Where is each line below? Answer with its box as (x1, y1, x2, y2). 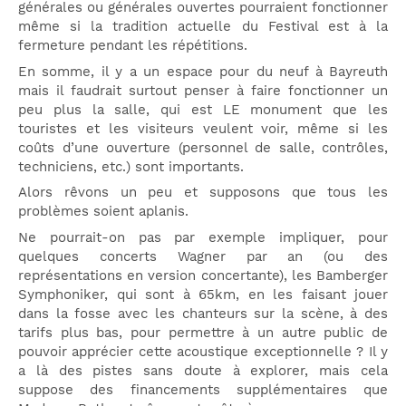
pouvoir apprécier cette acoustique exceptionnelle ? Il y (18, 343, 388, 360)
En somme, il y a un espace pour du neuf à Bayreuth (18, 63, 388, 80)
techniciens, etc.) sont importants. (18, 158, 244, 175)
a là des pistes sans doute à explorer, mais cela (18, 362, 388, 379)
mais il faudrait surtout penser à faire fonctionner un (18, 82, 388, 99)
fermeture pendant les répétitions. (18, 37, 247, 54)
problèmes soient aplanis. (18, 203, 188, 220)
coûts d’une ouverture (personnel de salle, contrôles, (18, 139, 388, 156)
